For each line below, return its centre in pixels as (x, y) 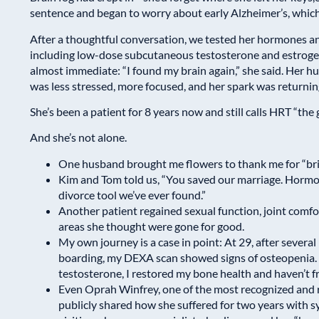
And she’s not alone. (78, 137)
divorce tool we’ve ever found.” (132, 194)
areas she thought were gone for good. (151, 226)
